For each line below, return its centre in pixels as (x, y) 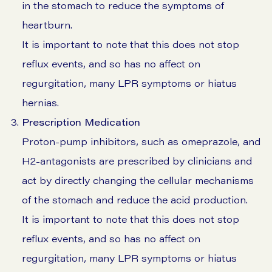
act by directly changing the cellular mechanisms (138, 180)
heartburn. (47, 25)
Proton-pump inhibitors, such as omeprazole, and (141, 141)
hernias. (40, 103)
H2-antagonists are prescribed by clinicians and (137, 161)
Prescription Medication (81, 122)
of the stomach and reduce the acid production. (135, 200)
